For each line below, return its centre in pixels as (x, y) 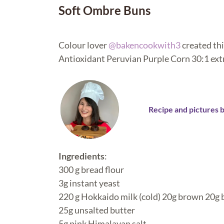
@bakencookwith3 (144, 45)
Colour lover (83, 45)
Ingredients (81, 156)
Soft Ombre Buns (104, 10)
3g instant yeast (89, 183)
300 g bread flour (91, 169)
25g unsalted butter (97, 210)
